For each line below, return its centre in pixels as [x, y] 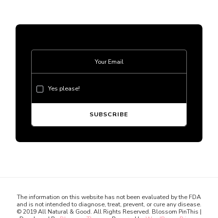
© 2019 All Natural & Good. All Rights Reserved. [83, 212]
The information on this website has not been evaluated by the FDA [109, 197]
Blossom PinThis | [176, 212]
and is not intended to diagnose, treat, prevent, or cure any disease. [109, 204]
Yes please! [64, 89]
